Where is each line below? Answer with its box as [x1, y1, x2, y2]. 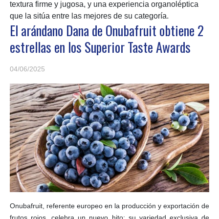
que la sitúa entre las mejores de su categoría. [10, 11, 169, 20]
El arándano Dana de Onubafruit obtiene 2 [10, 20, 204, 40]
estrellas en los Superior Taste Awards [10, 37, 191, 57]
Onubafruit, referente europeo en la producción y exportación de [10, 201, 209, 210]
